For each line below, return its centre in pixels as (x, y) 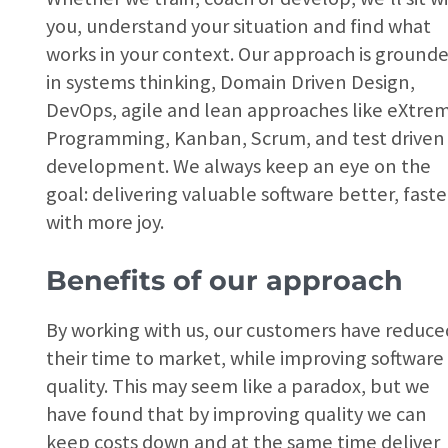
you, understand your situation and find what (239, 25)
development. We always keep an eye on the (239, 165)
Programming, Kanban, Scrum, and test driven (246, 137)
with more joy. (105, 221)
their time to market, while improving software (245, 358)
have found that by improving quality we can (237, 414)
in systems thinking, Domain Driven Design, (231, 81)
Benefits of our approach (225, 281)
